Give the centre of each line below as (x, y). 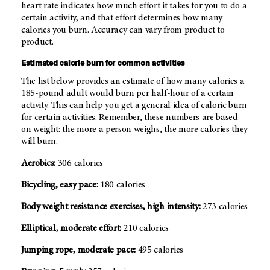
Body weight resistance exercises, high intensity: (111, 207)
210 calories (145, 229)
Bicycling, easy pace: (60, 185)
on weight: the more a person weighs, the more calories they (135, 130)
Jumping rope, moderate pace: (79, 250)
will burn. (39, 142)
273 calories (224, 207)
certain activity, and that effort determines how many (122, 18)
